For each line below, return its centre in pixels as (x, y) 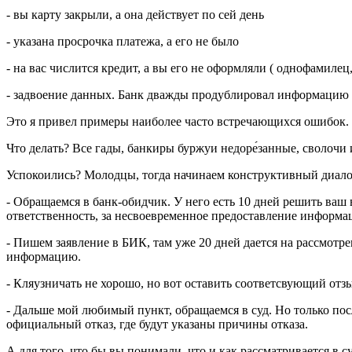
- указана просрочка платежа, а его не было (123, 41)
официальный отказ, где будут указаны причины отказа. (157, 324)
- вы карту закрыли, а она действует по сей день (135, 14)
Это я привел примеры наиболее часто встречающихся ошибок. (178, 121)
